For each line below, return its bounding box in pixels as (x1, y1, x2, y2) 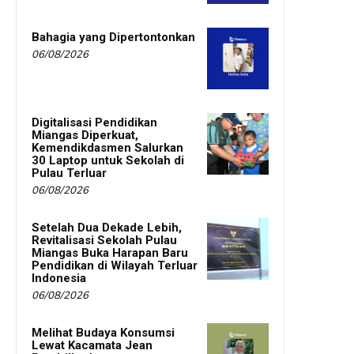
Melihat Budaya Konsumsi (32, 325, 175, 340)
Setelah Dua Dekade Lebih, (32, 220, 182, 235)
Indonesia (32, 270, 86, 285)
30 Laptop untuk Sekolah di (32, 153, 184, 168)
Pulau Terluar (32, 165, 107, 180)
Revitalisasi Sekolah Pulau (32, 232, 177, 247)
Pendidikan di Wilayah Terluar (32, 258, 198, 273)
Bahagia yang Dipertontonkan (32, 29, 195, 44)
